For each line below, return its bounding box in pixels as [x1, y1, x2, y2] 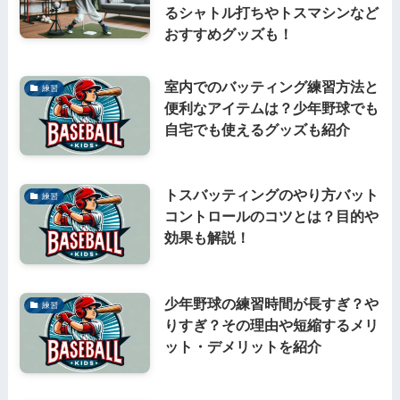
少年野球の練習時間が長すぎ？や [163, 296, 379, 312]
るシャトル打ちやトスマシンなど [163, 4, 379, 21]
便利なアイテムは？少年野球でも [163, 99, 379, 116]
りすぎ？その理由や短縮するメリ [163, 317, 379, 334]
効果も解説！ [163, 229, 250, 246]
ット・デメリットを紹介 [163, 338, 321, 355]
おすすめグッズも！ [163, 25, 293, 42]
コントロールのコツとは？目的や [163, 208, 379, 225]
